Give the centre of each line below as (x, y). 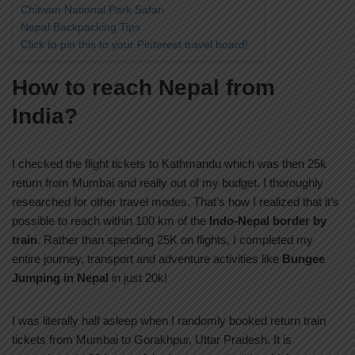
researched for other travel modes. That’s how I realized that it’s (176, 202)
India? (45, 116)
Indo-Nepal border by (268, 221)
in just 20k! (138, 278)
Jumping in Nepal (60, 278)
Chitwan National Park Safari (92, 10)
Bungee (303, 259)
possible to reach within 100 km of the (111, 221)
